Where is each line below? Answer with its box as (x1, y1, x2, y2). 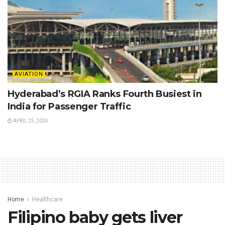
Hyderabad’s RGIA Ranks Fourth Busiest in (8, 88, 202, 99)
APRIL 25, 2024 (12, 118, 48, 124)
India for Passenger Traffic (8, 100, 131, 112)
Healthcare (32, 195, 63, 203)
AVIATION (15, 70, 43, 77)
